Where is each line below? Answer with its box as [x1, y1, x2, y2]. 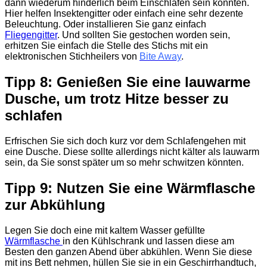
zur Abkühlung [5, 197, 105, 213]
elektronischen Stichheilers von [5, 51, 139, 62]
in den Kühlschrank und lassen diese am [63, 236, 234, 246]
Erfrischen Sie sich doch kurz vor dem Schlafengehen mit [5, 136, 246, 147]
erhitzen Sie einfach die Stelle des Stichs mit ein [5, 41, 208, 51]
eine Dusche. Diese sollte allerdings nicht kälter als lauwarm [5, 147, 259, 157]
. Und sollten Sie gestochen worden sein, [57, 30, 230, 41]
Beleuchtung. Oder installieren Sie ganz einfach [5, 19, 206, 30]
